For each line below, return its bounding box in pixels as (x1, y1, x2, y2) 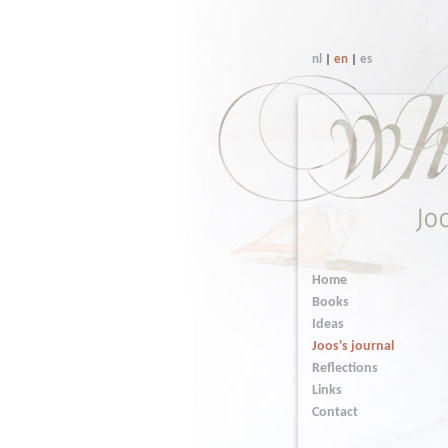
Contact (311, 405, 358, 420)
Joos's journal (311, 339, 394, 354)
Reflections (311, 361, 378, 376)
